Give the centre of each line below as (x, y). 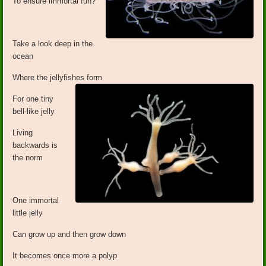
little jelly (28, 213)
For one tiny (33, 99)
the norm (28, 158)
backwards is (35, 145)
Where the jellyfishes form (60, 78)
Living (23, 133)
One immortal (36, 201)
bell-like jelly (34, 112)
